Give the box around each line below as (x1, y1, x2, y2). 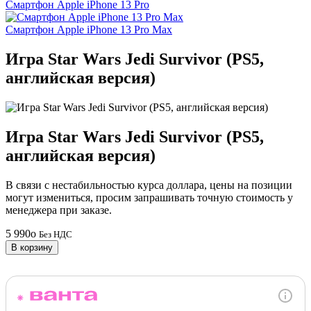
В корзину (11, 242, 53, 253)
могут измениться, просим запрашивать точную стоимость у (6, 191, 293, 203)
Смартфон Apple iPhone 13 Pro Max (6, 24, 172, 35)
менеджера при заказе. (6, 203, 112, 216)
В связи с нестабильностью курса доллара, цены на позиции (6, 178, 292, 191)
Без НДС (39, 228, 72, 239)
